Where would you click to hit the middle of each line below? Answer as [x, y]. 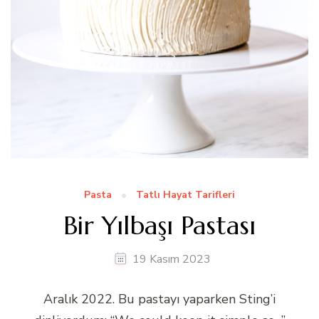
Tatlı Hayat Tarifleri [185, 194]
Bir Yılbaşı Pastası [159, 225]
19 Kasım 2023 [171, 259]
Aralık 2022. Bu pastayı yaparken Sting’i [159, 299]
